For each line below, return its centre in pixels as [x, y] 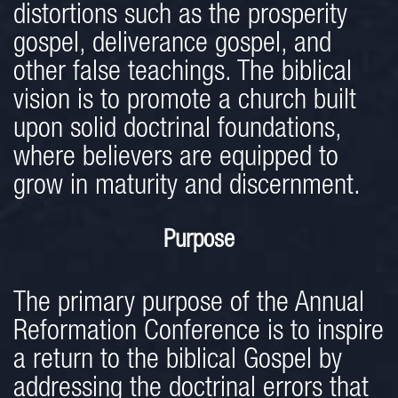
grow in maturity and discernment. [187, 188]
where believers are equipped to [176, 159]
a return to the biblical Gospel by [178, 362]
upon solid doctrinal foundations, [177, 131]
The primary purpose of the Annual [189, 305]
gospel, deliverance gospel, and [172, 46]
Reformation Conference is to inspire [199, 334]
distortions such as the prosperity [180, 17]
